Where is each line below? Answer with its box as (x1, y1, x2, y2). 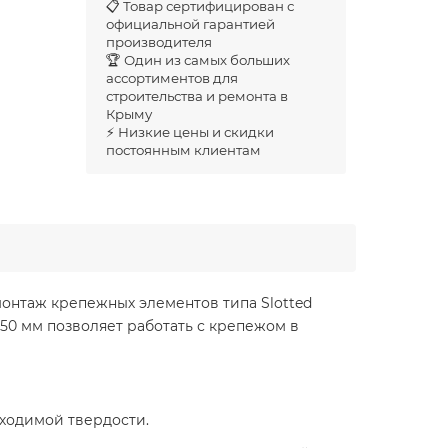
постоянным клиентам (105, 142, 261, 158)
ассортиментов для (105, 70, 238, 86)
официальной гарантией (105, 16, 275, 32)
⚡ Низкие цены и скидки (105, 124, 274, 140)
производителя (105, 34, 212, 50)
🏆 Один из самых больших (105, 52, 290, 68)
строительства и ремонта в (105, 88, 288, 104)
